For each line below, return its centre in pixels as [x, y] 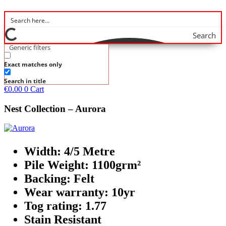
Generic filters [30, 47]
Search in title [25, 81]
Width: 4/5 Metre [70, 152]
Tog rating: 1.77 [65, 206]
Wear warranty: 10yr [80, 192]
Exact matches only [33, 64]
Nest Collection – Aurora [55, 108]
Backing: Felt [59, 179]
